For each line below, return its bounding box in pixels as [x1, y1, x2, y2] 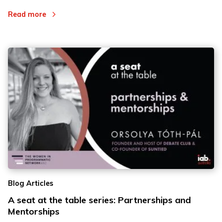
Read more [8, 10, 46, 19]
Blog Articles [8, 179, 54, 188]
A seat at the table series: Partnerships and [8, 194, 191, 206]
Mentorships [8, 206, 59, 218]
